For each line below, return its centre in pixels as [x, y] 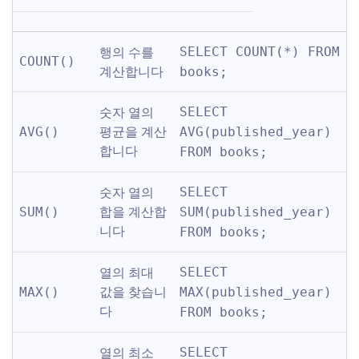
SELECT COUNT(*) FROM [260, 52]
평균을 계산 [133, 131]
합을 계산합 [133, 211]
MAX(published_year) [256, 292]
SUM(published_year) [256, 212]
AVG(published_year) [256, 132]
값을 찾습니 [133, 291]
